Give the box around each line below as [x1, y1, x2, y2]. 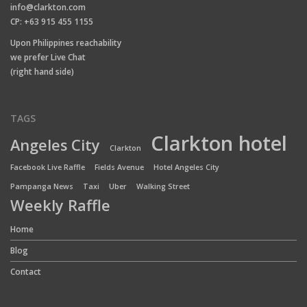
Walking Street [136, 182, 190, 192]
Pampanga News [10, 182, 73, 192]
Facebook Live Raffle [10, 162, 85, 173]
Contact [10, 266, 41, 278]
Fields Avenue [95, 162, 144, 173]
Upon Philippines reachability [10, 37, 121, 49]
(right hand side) [10, 66, 74, 78]
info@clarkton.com [10, 1, 86, 14]
